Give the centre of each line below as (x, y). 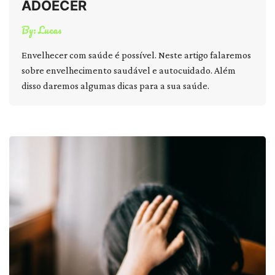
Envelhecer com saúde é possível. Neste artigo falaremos (136, 55)
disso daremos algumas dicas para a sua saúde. (115, 86)
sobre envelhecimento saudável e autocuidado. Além (129, 70)
